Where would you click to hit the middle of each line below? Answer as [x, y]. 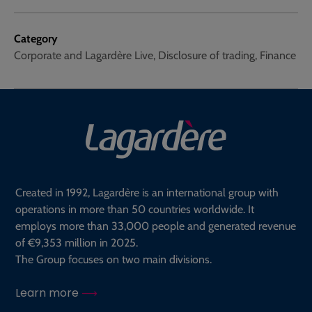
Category [36, 39]
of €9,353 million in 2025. [77, 243]
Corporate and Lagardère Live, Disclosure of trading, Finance [155, 55]
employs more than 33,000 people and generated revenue [156, 226]
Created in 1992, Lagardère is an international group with [147, 193]
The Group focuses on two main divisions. [114, 260]
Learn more [48, 293]
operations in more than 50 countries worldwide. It [135, 210]
